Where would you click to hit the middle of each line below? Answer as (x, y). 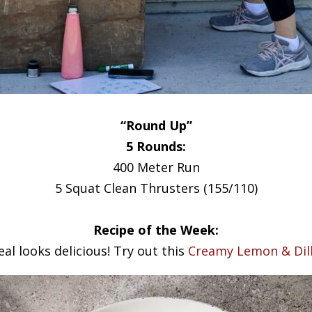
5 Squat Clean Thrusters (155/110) (156, 188)
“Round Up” (156, 125)
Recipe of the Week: (156, 230)
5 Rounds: (156, 146)
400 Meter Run (156, 167)
